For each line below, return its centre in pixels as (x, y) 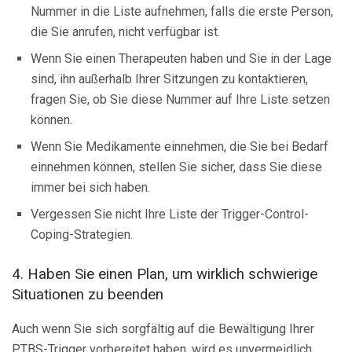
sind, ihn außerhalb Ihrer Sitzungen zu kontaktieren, (169, 79)
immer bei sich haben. (90, 187)
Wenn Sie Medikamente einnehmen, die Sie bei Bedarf (180, 146)
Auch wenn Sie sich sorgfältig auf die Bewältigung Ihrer (163, 329)
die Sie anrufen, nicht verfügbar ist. (125, 31)
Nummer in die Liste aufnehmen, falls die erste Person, (182, 11)
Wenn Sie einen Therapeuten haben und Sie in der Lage (181, 58)
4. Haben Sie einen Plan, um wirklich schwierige (165, 274)
